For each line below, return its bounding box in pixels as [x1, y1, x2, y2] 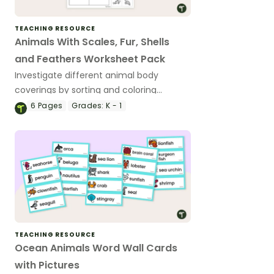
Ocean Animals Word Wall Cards [15, 240, 177, 255]
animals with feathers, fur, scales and [15, 98, 174, 111]
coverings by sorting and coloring [15, 83, 157, 96]
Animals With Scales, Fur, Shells [15, 34, 169, 49]
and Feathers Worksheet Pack [15, 51, 165, 66]
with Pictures [15, 257, 80, 272]
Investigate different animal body [15, 68, 158, 81]
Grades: [72, 100, 104, 111]
